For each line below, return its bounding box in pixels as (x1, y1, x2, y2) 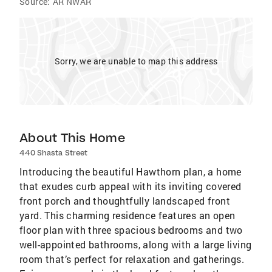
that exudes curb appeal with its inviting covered (19, 180, 242, 192)
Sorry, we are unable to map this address (54, 55, 218, 67)
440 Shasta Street (19, 148, 87, 157)
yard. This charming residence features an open (19, 209, 236, 222)
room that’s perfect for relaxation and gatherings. (19, 253, 244, 265)
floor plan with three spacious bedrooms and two (19, 223, 243, 236)
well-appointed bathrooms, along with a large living (19, 238, 252, 251)
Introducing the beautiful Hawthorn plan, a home (19, 165, 242, 178)
